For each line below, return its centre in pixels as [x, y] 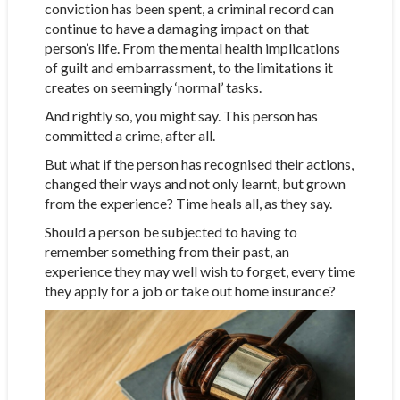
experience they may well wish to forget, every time [200, 271]
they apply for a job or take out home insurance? [190, 290]
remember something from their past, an [167, 251]
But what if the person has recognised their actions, [199, 163]
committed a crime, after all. [129, 135]
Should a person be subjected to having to [171, 231]
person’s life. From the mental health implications [192, 47]
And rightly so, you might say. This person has [181, 115]
